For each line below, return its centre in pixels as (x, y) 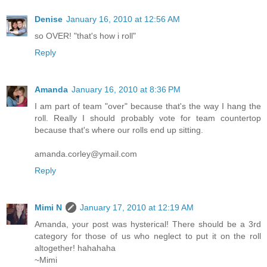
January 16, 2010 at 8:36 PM (126, 89)
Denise (49, 19)
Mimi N (48, 207)
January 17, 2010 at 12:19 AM (137, 207)
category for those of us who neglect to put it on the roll (148, 236)
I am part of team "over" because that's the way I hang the (148, 106)
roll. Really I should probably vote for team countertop (148, 118)
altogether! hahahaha (75, 248)
